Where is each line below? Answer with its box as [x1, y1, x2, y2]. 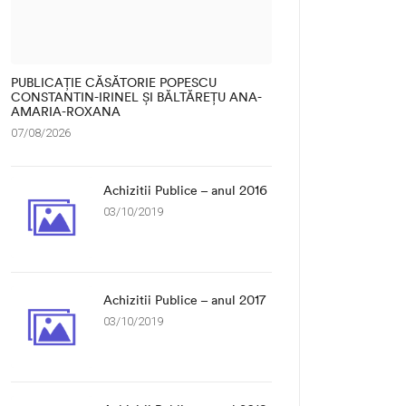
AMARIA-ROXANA [11, 103, 121, 120]
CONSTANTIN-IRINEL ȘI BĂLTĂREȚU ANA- [11, 89, 262, 105]
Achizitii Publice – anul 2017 [103, 292, 266, 308]
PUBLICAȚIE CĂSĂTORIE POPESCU [11, 74, 217, 91]
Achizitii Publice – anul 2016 [103, 182, 267, 198]
